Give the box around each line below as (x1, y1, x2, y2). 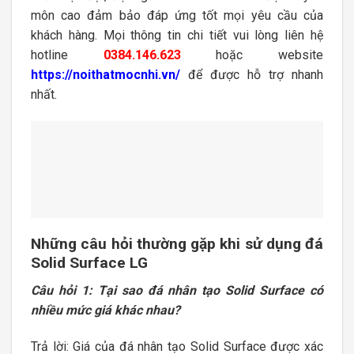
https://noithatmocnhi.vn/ (31, 67, 180, 83)
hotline (31, 47, 104, 63)
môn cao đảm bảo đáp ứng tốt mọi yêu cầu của (31, 8, 323, 24)
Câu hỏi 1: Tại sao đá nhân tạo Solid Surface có (31, 282, 323, 298)
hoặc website (180, 47, 324, 63)
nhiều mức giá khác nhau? (31, 302, 180, 318)
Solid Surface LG (31, 254, 148, 273)
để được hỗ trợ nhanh (180, 67, 323, 83)
